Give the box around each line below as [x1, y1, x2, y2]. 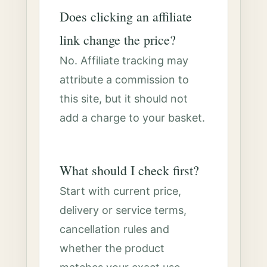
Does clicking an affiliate [60, 8, 193, 25]
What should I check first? [60, 162, 200, 179]
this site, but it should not [60, 92, 188, 105]
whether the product [60, 242, 165, 254]
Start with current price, [60, 185, 182, 197]
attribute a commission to [60, 73, 190, 86]
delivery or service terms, [60, 204, 187, 216]
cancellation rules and [60, 223, 170, 235]
